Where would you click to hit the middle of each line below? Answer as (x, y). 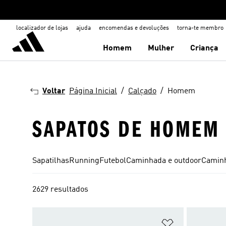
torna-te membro (200, 28)
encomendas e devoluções (134, 28)
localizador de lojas (42, 28)
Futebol (113, 161)
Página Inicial (93, 91)
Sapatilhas (51, 161)
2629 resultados (60, 190)
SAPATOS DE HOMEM (126, 129)
